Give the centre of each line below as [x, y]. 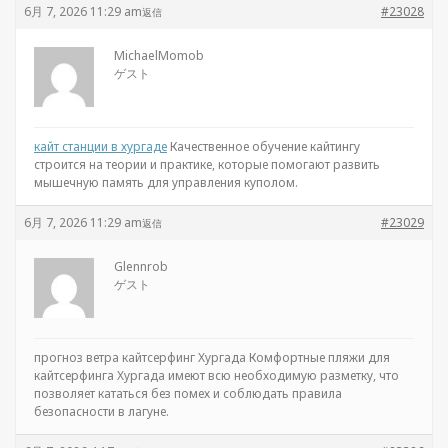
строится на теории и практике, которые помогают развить [207, 164]
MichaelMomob [159, 55]
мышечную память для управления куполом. [166, 182]
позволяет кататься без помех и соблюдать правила [188, 393]
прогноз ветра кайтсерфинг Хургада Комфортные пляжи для [212, 357]
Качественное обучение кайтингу [263, 146]
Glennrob [141, 266]
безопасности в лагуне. [101, 411]
